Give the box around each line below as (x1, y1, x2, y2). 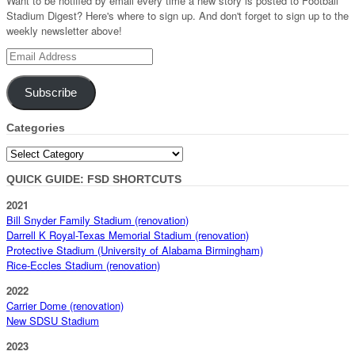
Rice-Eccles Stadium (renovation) (6, 257, 160, 273)
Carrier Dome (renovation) (6, 297, 124, 313)
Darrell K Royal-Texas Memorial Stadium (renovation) (6, 227, 249, 242)
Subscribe (25, 86, 78, 99)
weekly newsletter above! (6, 23, 122, 39)
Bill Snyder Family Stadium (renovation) (6, 212, 189, 227)
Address (6, 63, 44, 78)
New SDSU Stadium (6, 312, 99, 328)
